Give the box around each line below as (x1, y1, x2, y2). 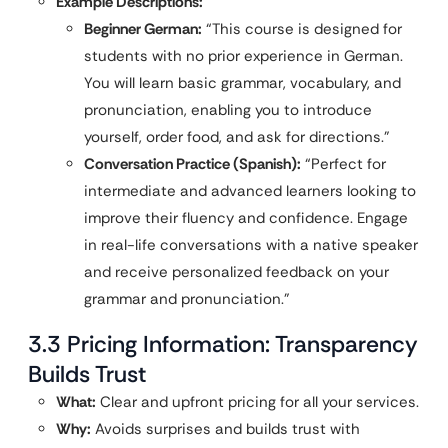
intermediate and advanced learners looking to (84, 180, 416, 201)
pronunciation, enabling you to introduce (84, 99, 372, 120)
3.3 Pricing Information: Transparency (28, 328, 418, 359)
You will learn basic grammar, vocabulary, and (84, 72, 401, 93)
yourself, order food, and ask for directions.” (84, 126, 390, 147)
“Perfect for (301, 153, 386, 174)
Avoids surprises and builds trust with (91, 418, 360, 439)
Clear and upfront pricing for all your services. (96, 391, 419, 412)
